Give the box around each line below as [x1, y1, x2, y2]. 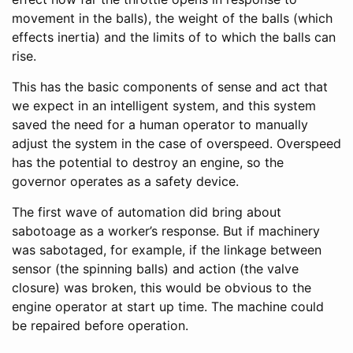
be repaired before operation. [12, 317, 188, 333]
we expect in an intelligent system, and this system [12, 97, 316, 113]
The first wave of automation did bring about [12, 203, 281, 220]
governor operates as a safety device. [12, 173, 239, 189]
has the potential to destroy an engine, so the [12, 154, 284, 170]
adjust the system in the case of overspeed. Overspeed [12, 135, 341, 151]
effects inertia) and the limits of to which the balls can [12, 28, 336, 45]
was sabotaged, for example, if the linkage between [12, 241, 321, 258]
